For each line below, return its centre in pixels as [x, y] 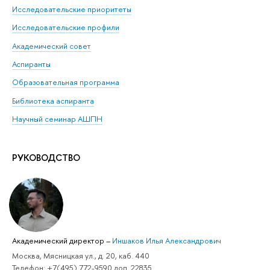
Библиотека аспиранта [53, 100]
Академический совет [52, 46]
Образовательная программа [66, 82]
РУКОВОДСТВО [46, 158]
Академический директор [59, 241]
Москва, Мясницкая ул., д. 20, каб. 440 [81, 256]
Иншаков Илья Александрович [167, 241]
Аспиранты [31, 64]
